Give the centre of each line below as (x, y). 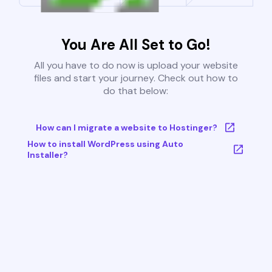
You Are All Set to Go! (136, 45)
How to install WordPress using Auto (105, 144)
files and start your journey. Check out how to (136, 78)
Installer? (47, 155)
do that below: (136, 91)
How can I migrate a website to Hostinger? (126, 128)
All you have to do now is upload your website (136, 66)
